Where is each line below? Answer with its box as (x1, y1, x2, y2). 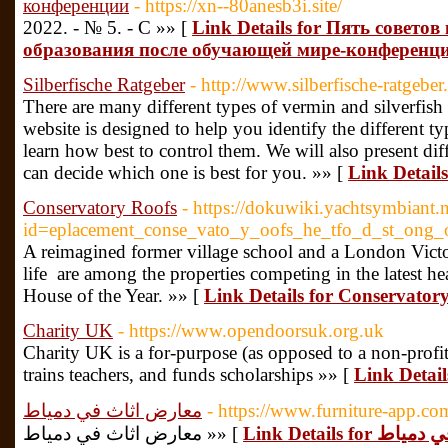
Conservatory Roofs (23, 197, 177, 218)
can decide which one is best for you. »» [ (23, 162, 348, 183)
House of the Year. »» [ (23, 285, 204, 306)
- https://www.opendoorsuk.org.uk (118, 320, 384, 341)
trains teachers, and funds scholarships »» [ (23, 364, 354, 385)
